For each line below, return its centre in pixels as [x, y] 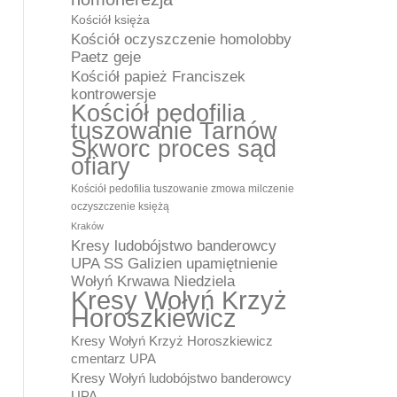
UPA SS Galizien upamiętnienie [174, 263]
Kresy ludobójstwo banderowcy [174, 245]
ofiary [101, 166]
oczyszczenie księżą [120, 206]
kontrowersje [113, 94]
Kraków [87, 226]
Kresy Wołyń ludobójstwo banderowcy [181, 378]
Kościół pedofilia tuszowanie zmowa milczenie [183, 189]
